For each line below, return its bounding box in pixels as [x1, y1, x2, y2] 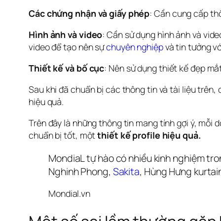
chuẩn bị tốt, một [29, 129, 98, 141]
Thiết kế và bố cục [29, 62, 105, 74]
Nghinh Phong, [48, 164, 113, 178]
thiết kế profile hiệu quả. [97, 129, 201, 141]
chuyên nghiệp [106, 41, 163, 53]
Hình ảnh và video [29, 29, 103, 41]
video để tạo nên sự [29, 41, 106, 53]
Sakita [112, 164, 140, 178]
